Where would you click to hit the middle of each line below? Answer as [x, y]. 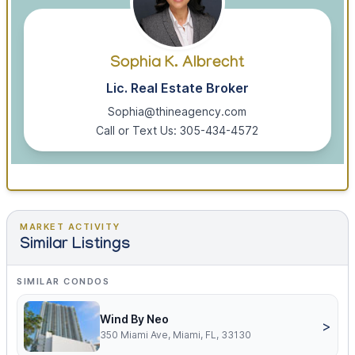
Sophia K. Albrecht [177, 65]
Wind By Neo [134, 319]
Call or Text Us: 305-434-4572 [177, 131]
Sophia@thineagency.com [177, 112]
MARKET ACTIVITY [70, 227]
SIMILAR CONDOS [63, 282]
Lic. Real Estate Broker [177, 88]
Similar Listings [75, 246]
